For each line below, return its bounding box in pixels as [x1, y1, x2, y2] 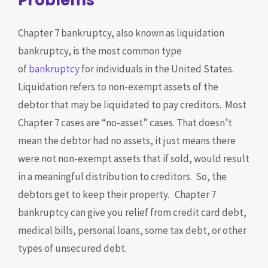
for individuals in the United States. [80, 62, 234, 75]
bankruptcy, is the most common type [18, 44, 182, 57]
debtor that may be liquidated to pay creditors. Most [18, 98, 246, 111]
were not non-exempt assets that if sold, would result [18, 152, 249, 165]
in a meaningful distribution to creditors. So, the [18, 170, 227, 183]
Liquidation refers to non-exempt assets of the [18, 80, 218, 93]
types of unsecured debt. [18, 242, 127, 255]
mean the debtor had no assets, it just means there [18, 134, 236, 147]
